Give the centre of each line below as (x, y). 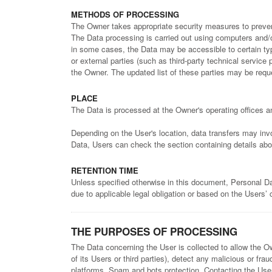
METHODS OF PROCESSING (125, 15)
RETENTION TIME (105, 171)
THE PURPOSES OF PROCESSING (154, 232)
